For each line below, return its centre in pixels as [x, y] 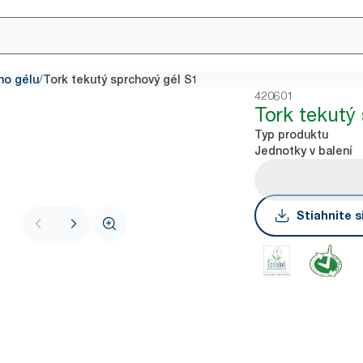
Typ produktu [292, 135]
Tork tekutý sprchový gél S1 [121, 79]
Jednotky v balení [304, 151]
